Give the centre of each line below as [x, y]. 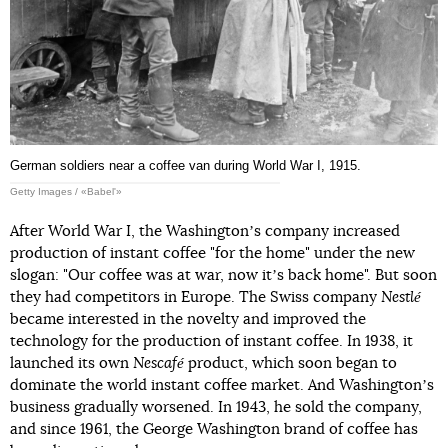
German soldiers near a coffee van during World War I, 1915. [185, 165]
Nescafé [158, 363]
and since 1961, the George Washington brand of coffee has [214, 429]
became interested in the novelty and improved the [188, 319]
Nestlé [401, 297]
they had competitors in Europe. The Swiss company [195, 297]
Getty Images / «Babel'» [66, 191]
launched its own [71, 363]
